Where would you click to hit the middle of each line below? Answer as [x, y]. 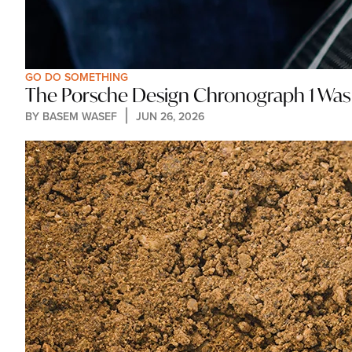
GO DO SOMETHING [77, 77]
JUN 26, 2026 [170, 116]
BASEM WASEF [80, 116]
